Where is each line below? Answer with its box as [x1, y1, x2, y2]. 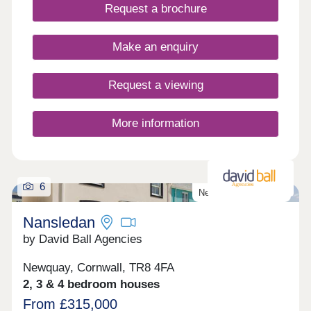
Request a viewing [108, 78, 203, 92]
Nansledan [23, 214, 96, 232]
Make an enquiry [112, 40, 199, 54]
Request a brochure [104, 2, 207, 16]
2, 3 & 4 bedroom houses [23, 277, 160, 291]
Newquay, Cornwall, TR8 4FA [23, 260, 175, 274]
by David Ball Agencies [23, 233, 143, 246]
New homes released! [198, 187, 285, 199]
